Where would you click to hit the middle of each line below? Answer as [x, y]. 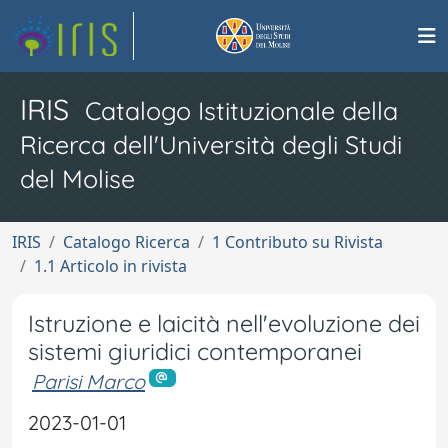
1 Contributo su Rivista [297, 242]
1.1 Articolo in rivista [110, 266]
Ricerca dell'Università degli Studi [211, 144]
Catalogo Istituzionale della [241, 110]
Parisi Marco [88, 381]
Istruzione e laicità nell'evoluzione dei [224, 323]
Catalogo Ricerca [126, 242]
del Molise [77, 178]
